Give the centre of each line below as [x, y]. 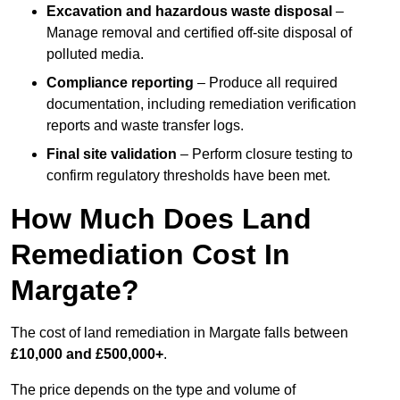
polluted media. [95, 54]
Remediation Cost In [150, 255]
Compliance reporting [120, 83]
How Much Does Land [161, 219]
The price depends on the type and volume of [153, 390]
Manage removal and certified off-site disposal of [199, 33]
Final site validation [112, 154]
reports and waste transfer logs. [145, 126]
